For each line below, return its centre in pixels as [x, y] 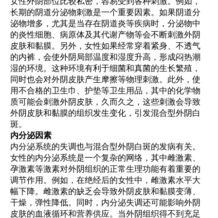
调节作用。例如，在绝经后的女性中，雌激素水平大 [105, 180]
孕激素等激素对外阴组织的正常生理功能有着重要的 [105, 169]
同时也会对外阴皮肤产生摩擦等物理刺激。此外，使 [105, 79]
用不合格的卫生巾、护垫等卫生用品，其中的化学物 [105, 91]
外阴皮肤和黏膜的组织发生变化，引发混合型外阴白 [105, 113]
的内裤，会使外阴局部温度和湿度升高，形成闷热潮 [105, 57]
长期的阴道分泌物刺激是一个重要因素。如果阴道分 [105, 12]
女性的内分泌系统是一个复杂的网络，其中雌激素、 [105, 158]
